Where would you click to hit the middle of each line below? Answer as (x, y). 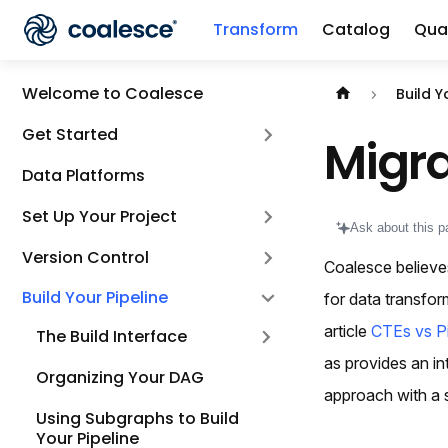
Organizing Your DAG (120, 377)
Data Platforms (83, 175)
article (347, 331)
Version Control (85, 257)
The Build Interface (111, 337)
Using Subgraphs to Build (137, 418)
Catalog (356, 29)
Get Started (70, 135)
